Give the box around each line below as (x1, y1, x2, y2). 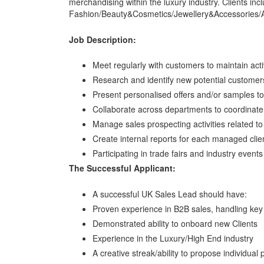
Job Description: (69, 33, 136, 45)
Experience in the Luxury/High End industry (93, 232, 253, 245)
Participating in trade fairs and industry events (93, 147, 263, 160)
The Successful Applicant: (69, 162, 176, 174)
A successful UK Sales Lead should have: (93, 188, 247, 200)
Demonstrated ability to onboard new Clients (93, 217, 258, 230)
